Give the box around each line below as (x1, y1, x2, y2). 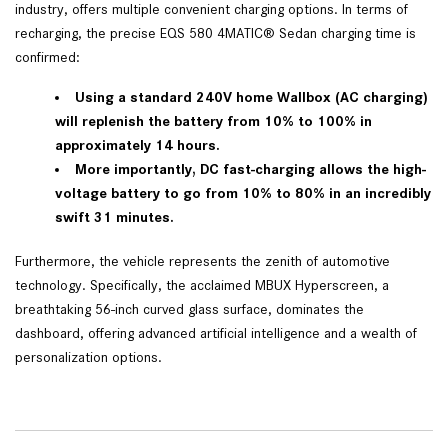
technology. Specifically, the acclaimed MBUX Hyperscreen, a (15, 277, 389, 294)
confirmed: (15, 49, 84, 66)
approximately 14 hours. (55, 137, 224, 154)
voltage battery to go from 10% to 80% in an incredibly (55, 185, 431, 202)
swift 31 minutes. (55, 209, 178, 226)
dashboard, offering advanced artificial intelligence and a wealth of (15, 325, 417, 342)
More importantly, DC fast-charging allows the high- (75, 161, 426, 178)
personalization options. (15, 349, 166, 366)
